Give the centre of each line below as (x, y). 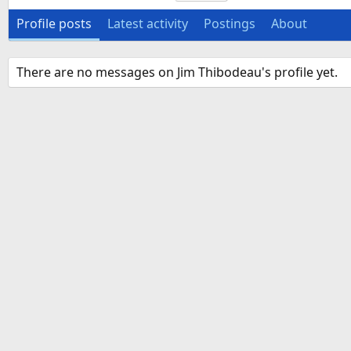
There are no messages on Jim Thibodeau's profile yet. (177, 72)
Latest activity (148, 24)
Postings (230, 24)
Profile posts (54, 24)
